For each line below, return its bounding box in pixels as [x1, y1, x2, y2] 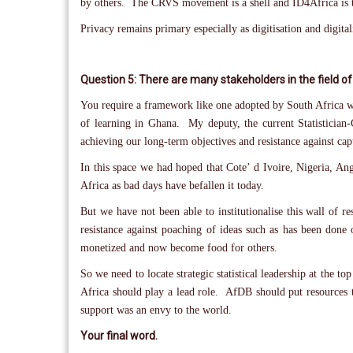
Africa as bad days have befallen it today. [80, 180, 264, 191]
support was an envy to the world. [80, 304, 241, 316]
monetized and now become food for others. [80, 242, 277, 254]
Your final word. [80, 329, 158, 342]
